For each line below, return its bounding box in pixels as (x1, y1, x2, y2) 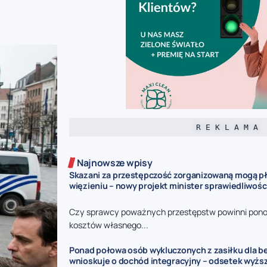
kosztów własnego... (69, 219, 148, 231)
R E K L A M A (196, 123, 258, 132)
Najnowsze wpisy (77, 156, 153, 170)
